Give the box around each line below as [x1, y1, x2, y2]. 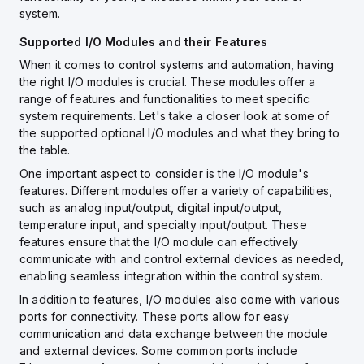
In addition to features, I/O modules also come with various [19, 292, 340, 306]
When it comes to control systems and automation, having [19, 58, 335, 71]
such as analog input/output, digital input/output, [19, 201, 283, 214]
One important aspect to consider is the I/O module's [19, 167, 309, 180]
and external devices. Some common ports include [19, 344, 298, 357]
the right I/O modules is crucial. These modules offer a [19, 75, 316, 89]
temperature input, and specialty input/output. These [19, 218, 307, 232]
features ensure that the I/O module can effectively [19, 235, 299, 249]
